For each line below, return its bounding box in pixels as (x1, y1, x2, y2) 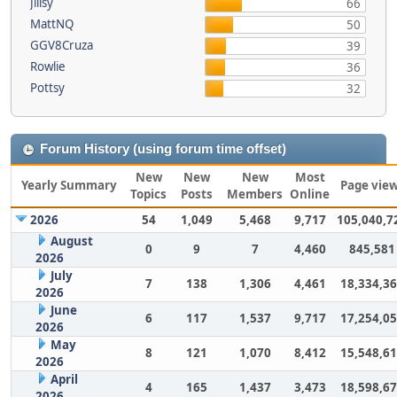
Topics (130, 186, 167, 202)
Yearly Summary (21, 177, 117, 193)
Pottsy (30, 80, 65, 96)
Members (227, 186, 283, 202)
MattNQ (30, 16, 74, 32)
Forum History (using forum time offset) (40, 142, 286, 156)
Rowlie (30, 58, 66, 74)
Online (290, 186, 330, 202)
